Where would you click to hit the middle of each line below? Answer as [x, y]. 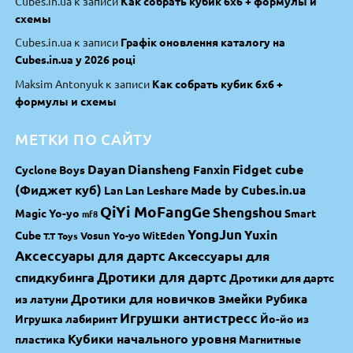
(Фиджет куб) [59, 189]
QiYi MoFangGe [156, 211]
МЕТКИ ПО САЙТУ [84, 139]
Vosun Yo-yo [111, 235]
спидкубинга [55, 277]
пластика [41, 338]
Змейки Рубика [263, 298]
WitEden [164, 235]
